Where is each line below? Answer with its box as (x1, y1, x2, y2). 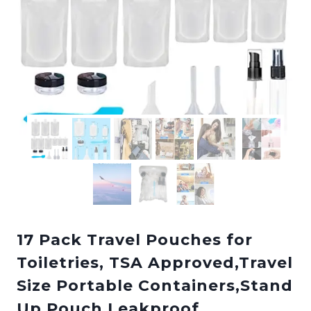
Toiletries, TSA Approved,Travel (17, 253, 293, 272)
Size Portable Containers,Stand (17, 276, 293, 295)
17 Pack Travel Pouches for (17, 230, 253, 249)
